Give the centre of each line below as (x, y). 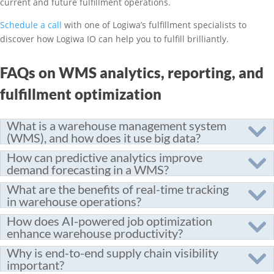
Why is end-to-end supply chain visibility (113, 253)
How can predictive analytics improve (105, 157)
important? (35, 265)
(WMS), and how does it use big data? (104, 138)
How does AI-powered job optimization (109, 221)
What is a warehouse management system (117, 125)
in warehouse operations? (74, 201)
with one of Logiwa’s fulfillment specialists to (154, 25)
